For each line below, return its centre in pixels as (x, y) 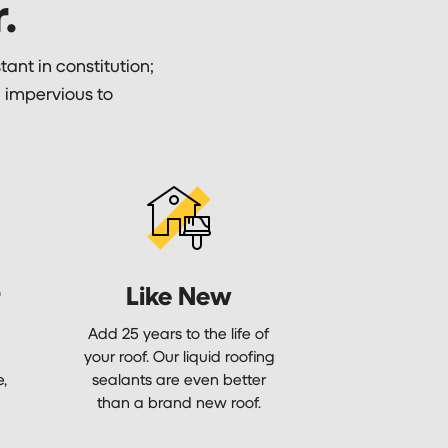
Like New (178, 294)
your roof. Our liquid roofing (178, 355)
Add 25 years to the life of (179, 332)
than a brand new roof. (178, 401)
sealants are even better (178, 378)
